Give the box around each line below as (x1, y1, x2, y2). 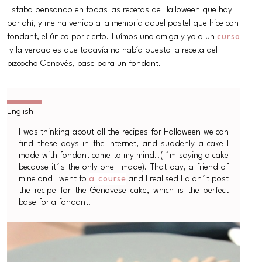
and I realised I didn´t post (126, 174, 229, 183)
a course (89, 174, 127, 183)
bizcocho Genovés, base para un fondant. (7, 59, 162, 68)
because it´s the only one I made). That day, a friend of (19, 163, 229, 171)
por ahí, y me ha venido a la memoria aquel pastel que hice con (7, 19, 239, 27)
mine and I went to (19, 174, 89, 183)
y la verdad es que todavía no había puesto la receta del (7, 46, 218, 54)
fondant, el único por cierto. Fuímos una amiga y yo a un (7, 32, 218, 41)
